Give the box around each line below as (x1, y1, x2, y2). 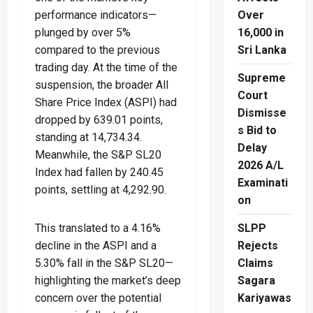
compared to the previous (35, 43, 160, 57)
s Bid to (237, 124, 277, 138)
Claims (237, 256, 273, 270)
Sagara (237, 274, 275, 288)
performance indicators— (35, 8, 156, 22)
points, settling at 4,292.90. (35, 182, 166, 196)
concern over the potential (35, 291, 161, 305)
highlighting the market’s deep (35, 273, 181, 287)
